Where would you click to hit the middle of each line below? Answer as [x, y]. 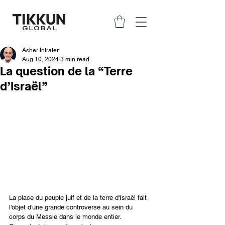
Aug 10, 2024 [40, 59]
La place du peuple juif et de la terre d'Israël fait [79, 198]
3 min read [75, 59]
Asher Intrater [40, 50]
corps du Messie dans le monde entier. [67, 217]
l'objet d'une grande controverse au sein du [72, 207]
